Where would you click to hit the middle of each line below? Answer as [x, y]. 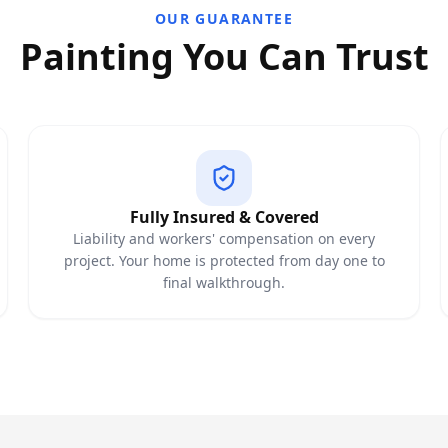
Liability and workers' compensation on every [224, 238]
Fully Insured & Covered [224, 217]
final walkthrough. [224, 282]
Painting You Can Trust [224, 56]
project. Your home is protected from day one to [224, 260]
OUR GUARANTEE [224, 18]
